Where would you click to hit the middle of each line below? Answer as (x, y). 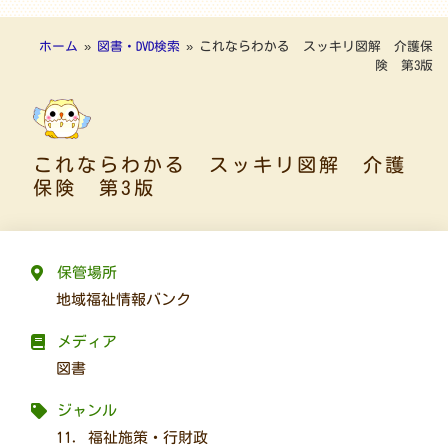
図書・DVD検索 (138, 46)
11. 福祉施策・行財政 (132, 438)
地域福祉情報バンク (124, 300)
